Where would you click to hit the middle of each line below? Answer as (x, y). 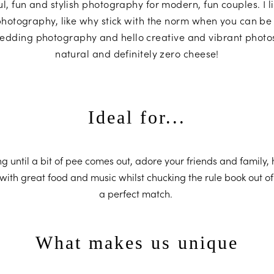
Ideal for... (137, 117)
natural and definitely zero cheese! (137, 53)
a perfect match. (136, 193)
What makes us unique (137, 242)
